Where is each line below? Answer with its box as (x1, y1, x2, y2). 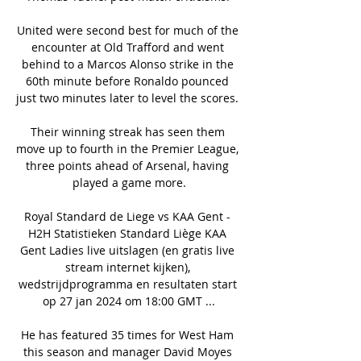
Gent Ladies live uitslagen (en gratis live (20, 242, 234, 258)
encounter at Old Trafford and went (31, 39, 224, 55)
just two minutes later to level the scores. (16, 89, 242, 106)
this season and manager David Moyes (23, 343, 232, 359)
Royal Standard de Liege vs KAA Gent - (24, 208, 230, 224)
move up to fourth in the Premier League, (16, 140, 239, 156)
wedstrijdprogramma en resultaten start (18, 276, 237, 292)
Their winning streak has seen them (30, 123, 225, 139)
